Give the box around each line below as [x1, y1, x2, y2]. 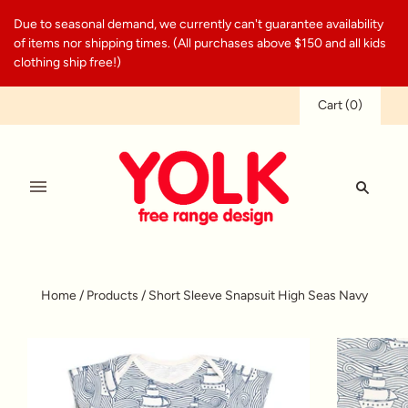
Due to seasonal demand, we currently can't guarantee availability [14, 16, 383, 32]
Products [86, 288, 138, 303]
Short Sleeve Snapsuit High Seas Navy [148, 288, 368, 303]
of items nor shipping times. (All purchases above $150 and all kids [14, 36, 386, 51]
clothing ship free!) [14, 55, 121, 70]
